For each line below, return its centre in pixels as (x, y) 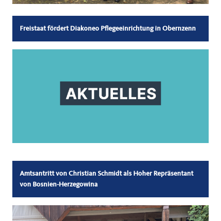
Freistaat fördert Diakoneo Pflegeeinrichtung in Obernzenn (108, 29)
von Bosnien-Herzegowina (59, 184)
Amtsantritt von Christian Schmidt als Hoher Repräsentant (107, 174)
